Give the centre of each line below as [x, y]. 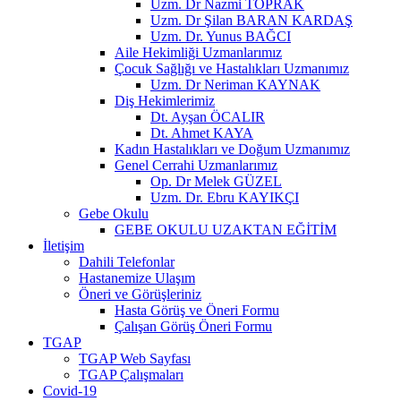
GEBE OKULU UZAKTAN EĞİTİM [226, 229]
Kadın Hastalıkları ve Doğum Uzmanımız [232, 149]
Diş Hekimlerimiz [165, 100]
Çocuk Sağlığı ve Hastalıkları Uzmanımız [232, 68]
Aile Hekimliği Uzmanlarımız [198, 52]
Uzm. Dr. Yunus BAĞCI [221, 36]
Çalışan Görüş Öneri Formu [193, 326]
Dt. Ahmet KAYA [202, 132]
